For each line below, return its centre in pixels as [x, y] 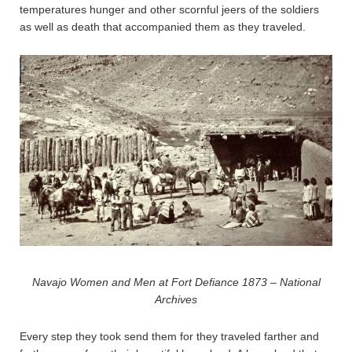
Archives [176, 299]
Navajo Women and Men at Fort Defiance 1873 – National [176, 282]
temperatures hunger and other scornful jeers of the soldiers [169, 9]
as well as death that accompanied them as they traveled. [163, 27]
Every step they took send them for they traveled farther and [169, 336]
